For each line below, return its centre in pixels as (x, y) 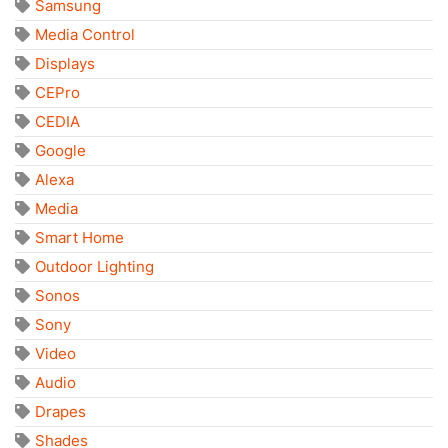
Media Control (85, 35)
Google (60, 151)
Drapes (60, 412)
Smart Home (79, 238)
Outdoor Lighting (94, 267)
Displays (65, 64)
